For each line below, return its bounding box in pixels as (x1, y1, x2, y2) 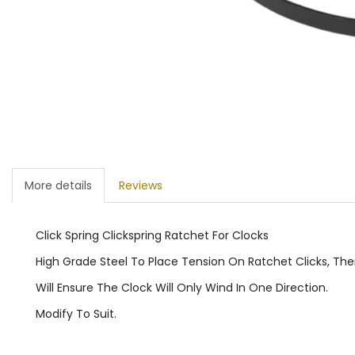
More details (25, 177, 92, 193)
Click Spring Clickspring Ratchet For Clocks (36, 227, 269, 243)
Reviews (119, 177, 162, 193)
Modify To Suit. (36, 305, 116, 322)
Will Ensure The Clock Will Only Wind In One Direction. (36, 279, 328, 296)
